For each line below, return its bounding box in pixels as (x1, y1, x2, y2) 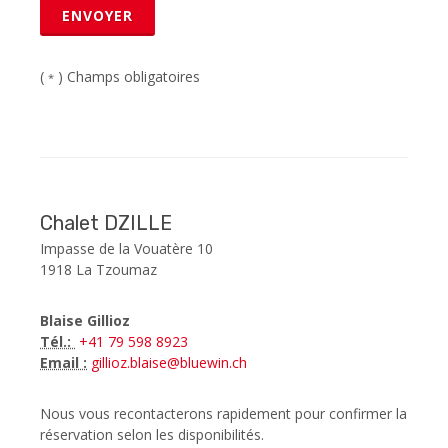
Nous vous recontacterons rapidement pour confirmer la (40, 404, 407, 423)
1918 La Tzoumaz (40, 260, 157, 279)
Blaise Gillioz (40, 311, 130, 330)
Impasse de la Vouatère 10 (40, 239, 213, 258)
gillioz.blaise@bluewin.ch (87, 353, 247, 372)
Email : (40, 353, 87, 372)
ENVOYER (62, 6, 133, 25)
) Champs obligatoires (54, 67, 200, 86)
